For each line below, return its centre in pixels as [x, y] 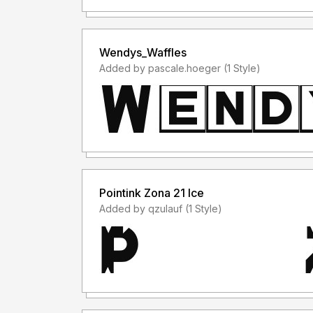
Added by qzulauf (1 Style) [204, 208]
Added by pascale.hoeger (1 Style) [242, 68]
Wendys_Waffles [143, 52]
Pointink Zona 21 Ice [152, 192]
